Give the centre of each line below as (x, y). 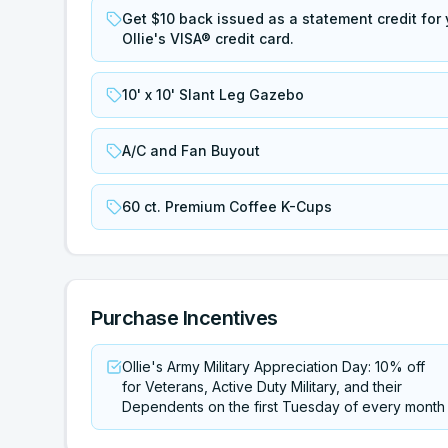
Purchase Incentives (184, 318)
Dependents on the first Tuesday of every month (283, 406)
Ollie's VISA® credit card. (208, 38)
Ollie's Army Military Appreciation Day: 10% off (273, 366)
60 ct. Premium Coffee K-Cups (227, 206)
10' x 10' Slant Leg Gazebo (213, 94)
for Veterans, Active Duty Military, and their (262, 386)
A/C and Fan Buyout (191, 150)
